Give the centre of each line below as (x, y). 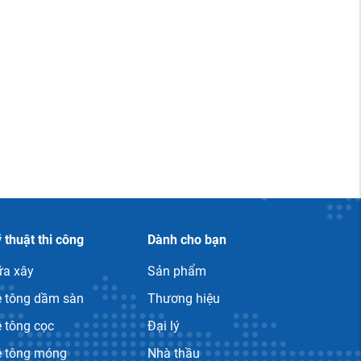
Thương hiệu (183, 298)
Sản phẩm (176, 271)
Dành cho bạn (187, 239)
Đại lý (163, 326)
